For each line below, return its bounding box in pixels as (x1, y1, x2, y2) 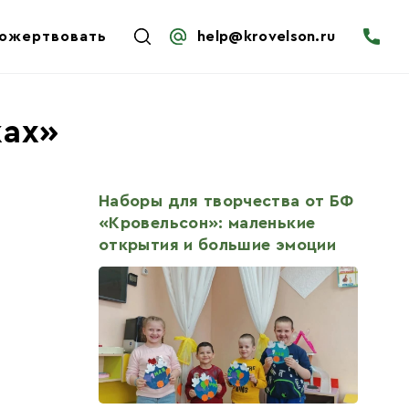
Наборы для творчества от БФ (99, 192, 354, 209)
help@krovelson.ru (197, 29, 336, 44)
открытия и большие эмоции (99, 236, 336, 253)
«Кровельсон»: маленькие (99, 214, 316, 231)
